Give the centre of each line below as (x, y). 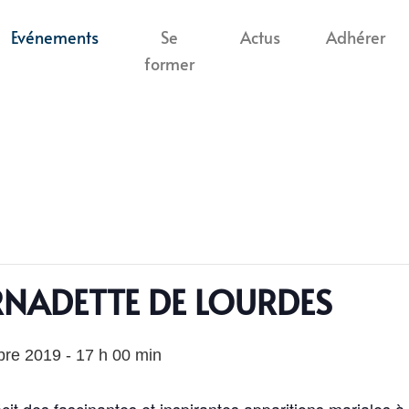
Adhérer (356, 37)
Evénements (55, 37)
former (170, 64)
